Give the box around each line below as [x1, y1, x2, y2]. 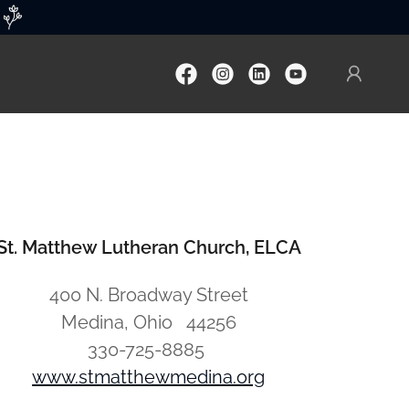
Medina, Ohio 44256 [60, 311, 236, 333]
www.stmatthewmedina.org [32, 366, 266, 388]
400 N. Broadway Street [48, 284, 248, 306]
